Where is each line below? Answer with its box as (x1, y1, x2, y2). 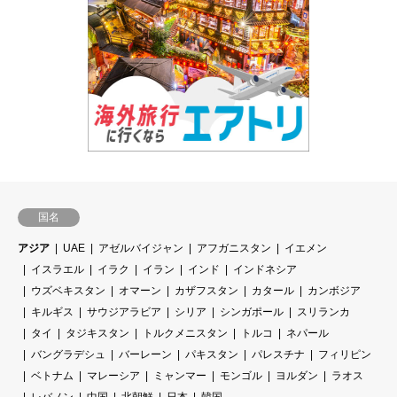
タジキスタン (66, 327, 129, 340)
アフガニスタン (197, 242, 271, 255)
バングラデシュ (31, 348, 105, 362)
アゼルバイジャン (98, 242, 183, 255)
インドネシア (233, 263, 297, 276)
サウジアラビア (87, 306, 161, 319)
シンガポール (220, 306, 284, 319)
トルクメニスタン (143, 327, 228, 340)
